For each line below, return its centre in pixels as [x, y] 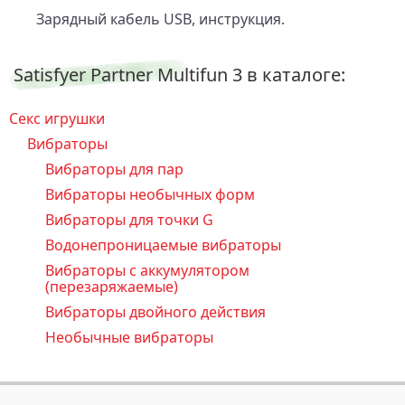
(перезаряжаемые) [112, 286]
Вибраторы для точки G [129, 219]
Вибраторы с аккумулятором [147, 270]
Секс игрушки [57, 118]
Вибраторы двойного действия [155, 311]
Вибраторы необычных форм [150, 194]
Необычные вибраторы [129, 337]
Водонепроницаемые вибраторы [163, 245]
